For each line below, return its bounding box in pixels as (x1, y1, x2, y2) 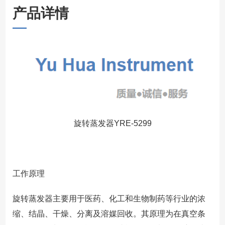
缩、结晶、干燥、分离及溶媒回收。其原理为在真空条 (12, 209, 205, 218)
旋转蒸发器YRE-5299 (73, 119, 152, 128)
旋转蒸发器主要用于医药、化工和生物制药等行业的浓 (12, 194, 205, 203)
